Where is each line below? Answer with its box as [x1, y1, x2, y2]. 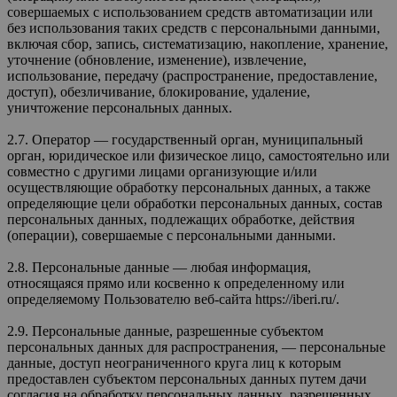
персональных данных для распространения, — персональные [7, 339, 385, 354]
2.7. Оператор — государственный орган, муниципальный [7, 131, 363, 147]
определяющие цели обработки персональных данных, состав [7, 195, 383, 211]
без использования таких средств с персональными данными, [7, 19, 380, 35]
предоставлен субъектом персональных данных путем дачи [7, 370, 367, 386]
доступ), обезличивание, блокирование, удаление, [7, 83, 310, 99]
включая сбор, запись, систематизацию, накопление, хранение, [7, 35, 388, 51]
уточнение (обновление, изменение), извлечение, [7, 51, 307, 67]
